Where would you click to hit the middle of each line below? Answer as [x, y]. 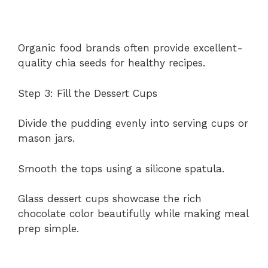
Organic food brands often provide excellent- [130, 48]
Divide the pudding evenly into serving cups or [133, 124]
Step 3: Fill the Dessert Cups [88, 93]
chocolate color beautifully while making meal [133, 214]
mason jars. [46, 138]
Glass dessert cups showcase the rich [110, 199]
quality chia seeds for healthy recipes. [112, 63]
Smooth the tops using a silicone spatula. [121, 168]
